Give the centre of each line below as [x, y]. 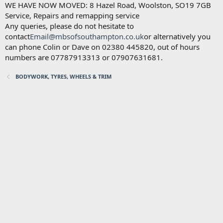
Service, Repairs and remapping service [72, 16]
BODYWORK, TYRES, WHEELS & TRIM [63, 77]
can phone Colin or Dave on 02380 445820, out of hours [102, 47]
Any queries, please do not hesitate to [69, 26]
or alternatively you [177, 37]
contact [17, 37]
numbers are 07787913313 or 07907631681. [84, 57]
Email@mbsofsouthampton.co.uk [87, 37]
